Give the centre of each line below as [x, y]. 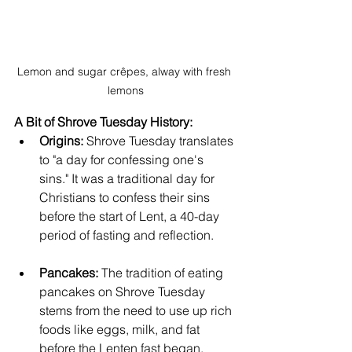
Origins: [61, 140]
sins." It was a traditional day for [128, 178]
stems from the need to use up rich [137, 310]
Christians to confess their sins [126, 197]
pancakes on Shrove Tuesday [124, 291]
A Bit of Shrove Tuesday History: [103, 121]
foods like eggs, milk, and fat [121, 329]
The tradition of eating [162, 272]
